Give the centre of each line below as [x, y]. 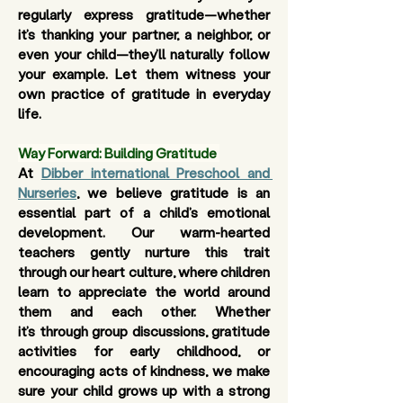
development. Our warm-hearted [144, 232]
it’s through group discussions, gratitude [144, 331]
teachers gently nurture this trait [144, 252]
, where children [221, 272]
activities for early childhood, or [144, 351]
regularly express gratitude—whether [144, 14]
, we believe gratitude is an [173, 193]
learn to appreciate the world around [144, 291]
